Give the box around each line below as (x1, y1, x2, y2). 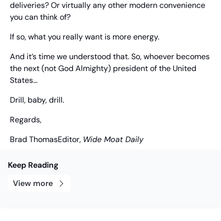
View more (13, 178, 53, 189)
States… (10, 75, 37, 86)
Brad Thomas (10, 134, 58, 145)
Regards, (10, 114, 41, 125)
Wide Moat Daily (83, 134, 144, 145)
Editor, (58, 134, 83, 145)
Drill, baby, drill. (10, 95, 64, 106)
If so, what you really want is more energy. (10, 32, 159, 42)
